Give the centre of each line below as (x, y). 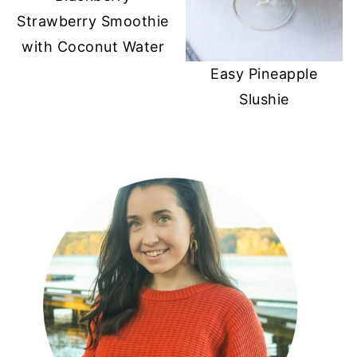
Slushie (264, 100)
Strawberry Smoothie (93, 21)
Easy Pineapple (264, 74)
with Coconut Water (93, 46)
